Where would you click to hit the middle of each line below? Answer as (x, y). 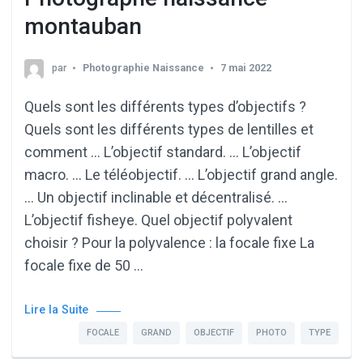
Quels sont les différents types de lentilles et (169, 130)
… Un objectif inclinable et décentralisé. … (156, 198)
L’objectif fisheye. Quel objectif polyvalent (158, 220)
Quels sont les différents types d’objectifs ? (165, 107)
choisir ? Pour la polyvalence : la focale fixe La (169, 243)
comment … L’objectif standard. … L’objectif (163, 152)
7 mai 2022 (246, 68)
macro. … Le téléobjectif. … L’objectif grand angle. (181, 175)
